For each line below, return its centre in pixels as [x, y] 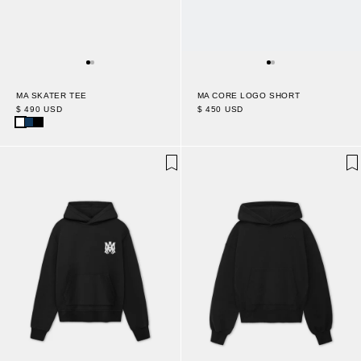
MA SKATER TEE [52, 95]
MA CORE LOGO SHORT [249, 96]
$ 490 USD [39, 109]
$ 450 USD [220, 110]
